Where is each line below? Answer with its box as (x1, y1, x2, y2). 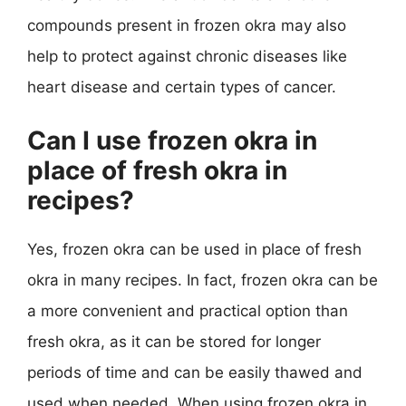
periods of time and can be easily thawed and (27, 362, 362, 382)
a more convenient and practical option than (27, 301, 348, 320)
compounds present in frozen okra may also (27, 16, 346, 34)
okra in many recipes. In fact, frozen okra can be (27, 270, 378, 289)
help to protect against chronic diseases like (27, 47, 347, 65)
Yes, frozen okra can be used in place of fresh (27, 239, 362, 258)
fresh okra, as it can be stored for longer (27, 332, 321, 351)
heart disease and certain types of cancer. (27, 78, 336, 96)
